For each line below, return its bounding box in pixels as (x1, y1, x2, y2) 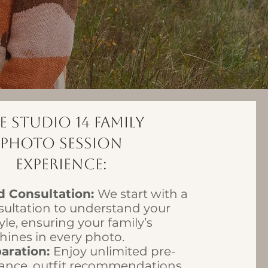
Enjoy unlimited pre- (53, 244, 176, 258)
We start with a (98, 187, 188, 201)
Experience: (15, 156, 107, 173)
